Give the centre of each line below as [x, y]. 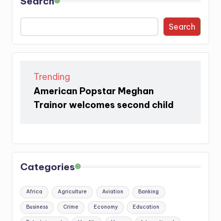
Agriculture [72, 192]
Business [37, 207]
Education [146, 207]
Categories [48, 166]
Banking [149, 192]
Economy [106, 207]
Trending [52, 76]
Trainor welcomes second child [104, 105]
